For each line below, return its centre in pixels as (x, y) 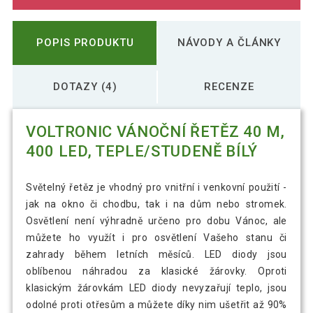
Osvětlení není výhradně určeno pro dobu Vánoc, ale (156, 221)
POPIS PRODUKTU (85, 42)
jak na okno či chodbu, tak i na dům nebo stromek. (156, 204)
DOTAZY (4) (85, 86)
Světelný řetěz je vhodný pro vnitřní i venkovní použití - (156, 188)
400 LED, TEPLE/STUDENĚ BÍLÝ (142, 152)
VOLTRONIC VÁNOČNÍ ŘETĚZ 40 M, (155, 132)
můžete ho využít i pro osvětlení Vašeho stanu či (156, 238)
